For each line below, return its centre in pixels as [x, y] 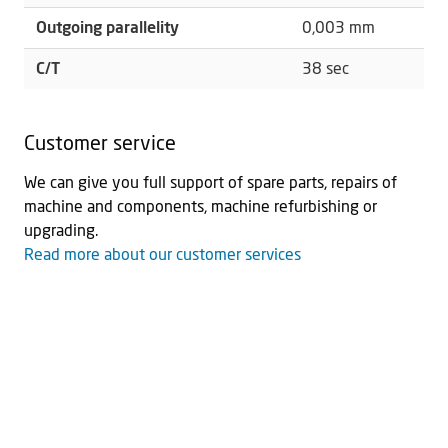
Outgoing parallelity [107, 28]
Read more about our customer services [162, 255]
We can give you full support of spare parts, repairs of [210, 183]
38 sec [325, 69]
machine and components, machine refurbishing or [200, 207]
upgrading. [61, 231]
